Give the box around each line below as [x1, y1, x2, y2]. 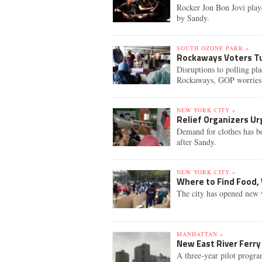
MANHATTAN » [177, 230, 223, 238]
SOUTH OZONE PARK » [177, 44, 249, 52]
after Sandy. [177, 136, 216, 147]
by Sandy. [177, 12, 209, 23]
